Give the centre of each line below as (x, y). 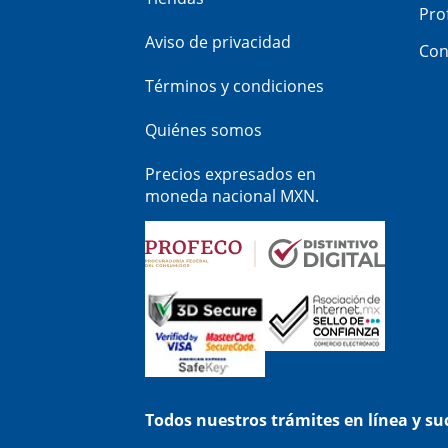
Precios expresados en (230, 173)
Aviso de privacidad (218, 41)
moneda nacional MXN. (232, 195)
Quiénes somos (203, 129)
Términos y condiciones (234, 85)
